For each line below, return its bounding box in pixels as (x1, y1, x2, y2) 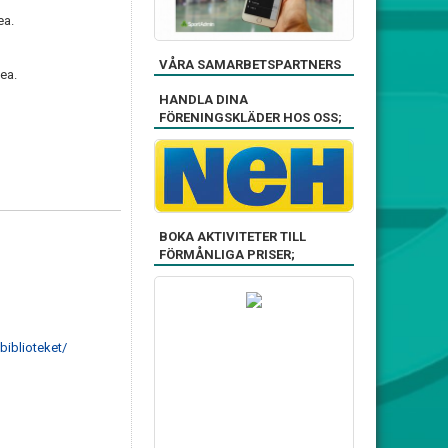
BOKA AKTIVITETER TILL (159, 228, 306, 244)
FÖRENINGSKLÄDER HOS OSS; (159, 110, 342, 125)
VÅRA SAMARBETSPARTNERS (159, 57, 341, 72)
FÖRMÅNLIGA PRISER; (159, 246, 295, 262)
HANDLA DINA (159, 92, 248, 107)
